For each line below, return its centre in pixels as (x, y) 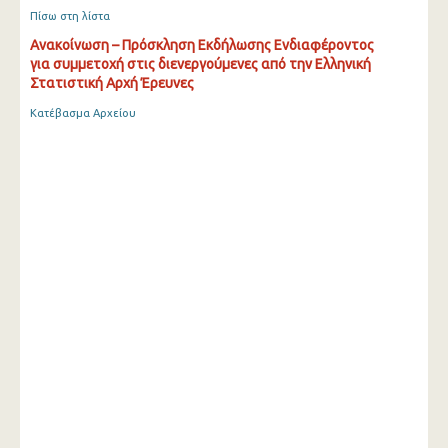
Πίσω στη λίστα (70, 16)
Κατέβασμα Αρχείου (83, 113)
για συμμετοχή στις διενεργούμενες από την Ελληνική (200, 64)
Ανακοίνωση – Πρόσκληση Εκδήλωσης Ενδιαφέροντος (202, 45)
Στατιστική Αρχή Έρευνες (112, 83)
